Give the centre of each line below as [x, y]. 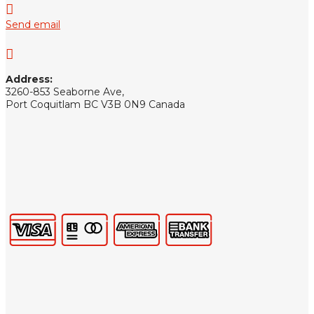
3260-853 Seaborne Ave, [65, 92]
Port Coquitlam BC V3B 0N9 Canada [95, 105]
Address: [29, 80]
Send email [33, 25]
